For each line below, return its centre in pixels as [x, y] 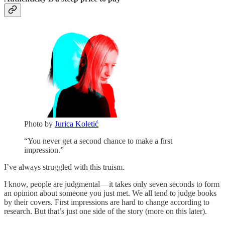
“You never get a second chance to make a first [98, 141]
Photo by [39, 124]
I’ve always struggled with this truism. [64, 167]
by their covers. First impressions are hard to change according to [107, 202]
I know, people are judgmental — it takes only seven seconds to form [112, 184]
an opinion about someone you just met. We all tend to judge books [110, 193]
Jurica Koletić [77, 124]
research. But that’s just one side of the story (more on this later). [105, 211]
